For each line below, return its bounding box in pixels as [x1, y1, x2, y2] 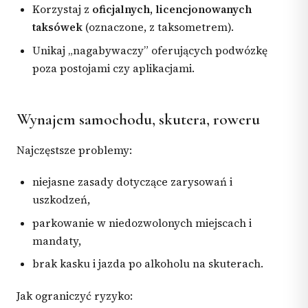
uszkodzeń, [32, 192, 91, 207]
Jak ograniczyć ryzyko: [16, 288, 133, 303]
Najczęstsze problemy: [16, 143, 132, 158]
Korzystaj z [32, 1, 93, 16]
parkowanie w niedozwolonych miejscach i [32, 215, 252, 230]
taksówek [32, 19, 83, 34]
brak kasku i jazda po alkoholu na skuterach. [32, 256, 264, 272]
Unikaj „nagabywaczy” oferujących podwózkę [32, 43, 268, 58]
